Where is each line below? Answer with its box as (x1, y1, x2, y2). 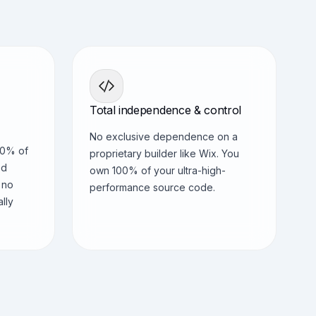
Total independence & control (90, 103, 242, 117)
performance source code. (90, 181, 215, 193)
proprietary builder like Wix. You (90, 147, 239, 159)
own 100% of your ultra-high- (90, 164, 226, 176)
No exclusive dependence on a (90, 130, 238, 142)
